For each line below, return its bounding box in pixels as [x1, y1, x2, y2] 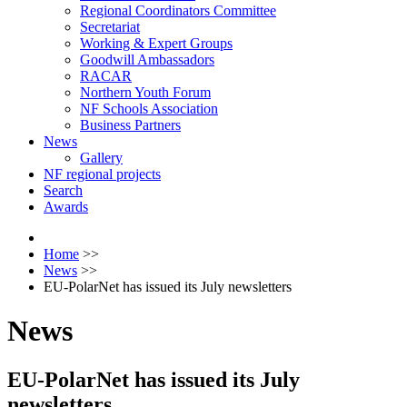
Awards [44, 199, 88, 214]
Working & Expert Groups [80, 35, 233, 51]
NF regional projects [44, 166, 161, 182]
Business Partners [80, 117, 181, 133]
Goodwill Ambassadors [80, 52, 214, 67]
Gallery [80, 150, 123, 165]
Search [44, 183, 83, 198]
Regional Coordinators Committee [80, 3, 276, 18]
